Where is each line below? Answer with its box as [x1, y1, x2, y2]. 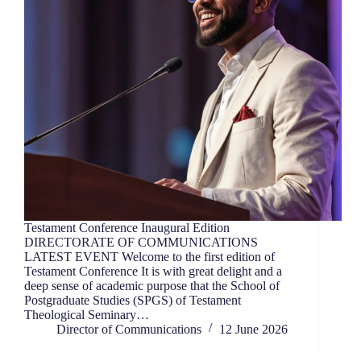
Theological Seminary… [24, 308, 149, 322]
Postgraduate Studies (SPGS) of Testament [24, 293, 241, 308]
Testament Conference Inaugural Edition [24, 221, 230, 235]
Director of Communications [56, 322, 201, 337]
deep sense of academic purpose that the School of [24, 279, 280, 293]
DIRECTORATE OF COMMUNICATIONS [24, 235, 258, 250]
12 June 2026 [219, 322, 288, 337]
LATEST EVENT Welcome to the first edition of [24, 250, 275, 264]
